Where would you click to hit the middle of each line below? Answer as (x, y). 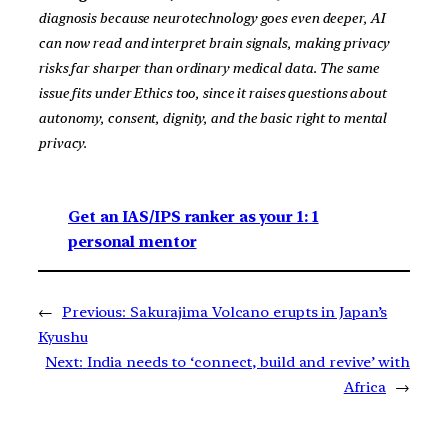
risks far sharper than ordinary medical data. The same (208, 67)
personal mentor (132, 242)
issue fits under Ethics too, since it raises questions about (212, 92)
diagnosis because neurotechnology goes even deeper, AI (211, 17)
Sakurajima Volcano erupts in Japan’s (258, 311)
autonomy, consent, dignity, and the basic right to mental (212, 117)
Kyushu (63, 336)
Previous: (94, 311)
